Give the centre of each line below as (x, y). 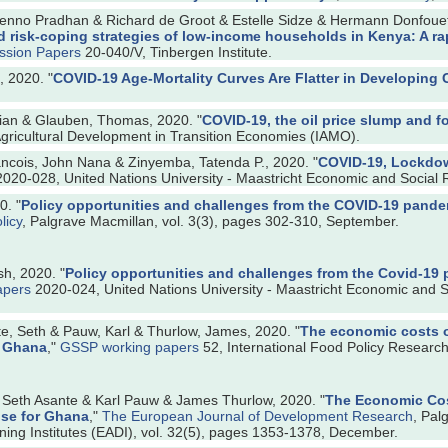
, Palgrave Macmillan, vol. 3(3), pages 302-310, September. (210, 220)
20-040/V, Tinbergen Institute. (176, 51)
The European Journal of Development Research (257, 415)
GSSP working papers (129, 347)
